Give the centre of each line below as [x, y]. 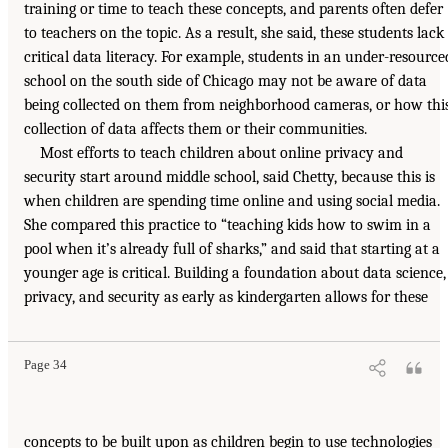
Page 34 [45, 365]
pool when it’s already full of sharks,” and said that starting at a [232, 249]
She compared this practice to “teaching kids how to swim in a [227, 225]
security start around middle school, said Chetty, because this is [229, 177]
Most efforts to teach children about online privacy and [221, 153]
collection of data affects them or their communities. [195, 129]
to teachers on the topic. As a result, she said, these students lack [234, 33]
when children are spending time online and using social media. [232, 201]
